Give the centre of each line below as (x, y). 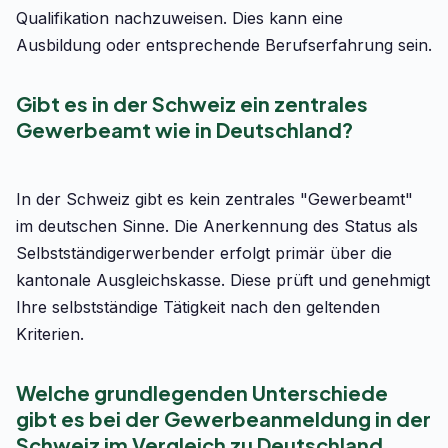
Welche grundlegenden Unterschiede (202, 392)
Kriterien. (50, 334)
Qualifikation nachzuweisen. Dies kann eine (179, 18)
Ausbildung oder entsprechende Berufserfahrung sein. (224, 45)
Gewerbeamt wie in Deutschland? (184, 129)
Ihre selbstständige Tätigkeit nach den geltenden (198, 307)
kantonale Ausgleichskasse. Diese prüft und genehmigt (223, 280)
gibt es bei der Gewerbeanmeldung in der (223, 418)
